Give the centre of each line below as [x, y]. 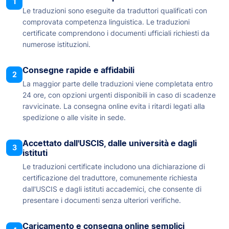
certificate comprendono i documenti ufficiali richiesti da [116, 33]
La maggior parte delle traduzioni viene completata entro [118, 83]
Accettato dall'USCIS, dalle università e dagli [110, 143]
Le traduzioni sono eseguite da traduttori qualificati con [115, 10]
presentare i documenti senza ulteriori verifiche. [102, 200]
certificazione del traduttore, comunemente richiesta [110, 177]
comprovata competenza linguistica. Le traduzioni [106, 21]
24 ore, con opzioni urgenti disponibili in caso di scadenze [119, 95]
